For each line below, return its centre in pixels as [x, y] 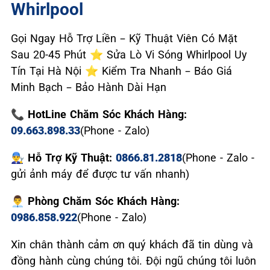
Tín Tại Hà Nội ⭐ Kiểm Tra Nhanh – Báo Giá [121, 71]
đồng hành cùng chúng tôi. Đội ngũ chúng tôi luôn [133, 261]
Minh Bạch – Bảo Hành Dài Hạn [89, 87]
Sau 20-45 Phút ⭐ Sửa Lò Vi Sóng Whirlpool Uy [129, 55]
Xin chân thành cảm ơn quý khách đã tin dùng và [132, 245]
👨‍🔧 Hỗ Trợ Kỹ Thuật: [63, 158]
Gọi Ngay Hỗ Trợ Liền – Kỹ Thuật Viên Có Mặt [124, 39]
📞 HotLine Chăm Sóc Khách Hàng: [99, 115]
